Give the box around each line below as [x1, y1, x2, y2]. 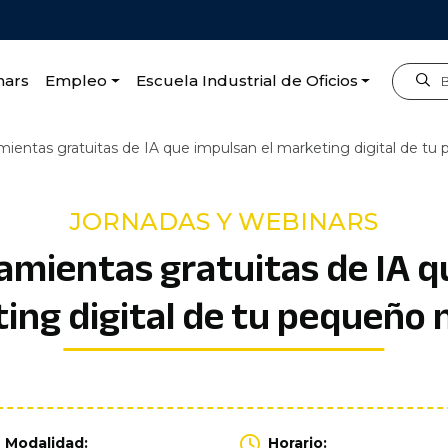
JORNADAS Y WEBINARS [70, 207, 378, 236]
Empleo [44, 71, 107, 90]
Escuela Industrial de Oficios [135, 71, 358, 90]
